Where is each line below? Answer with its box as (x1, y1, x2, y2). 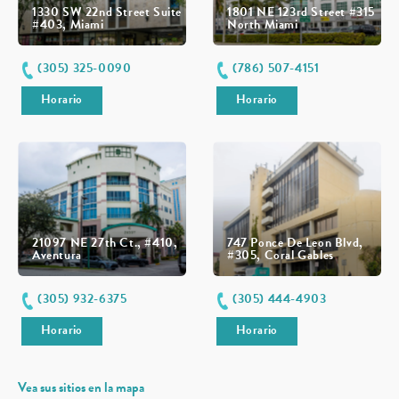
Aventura (32, 246, 82, 265)
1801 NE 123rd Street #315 (227, 2, 376, 21)
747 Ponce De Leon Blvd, (227, 233, 363, 253)
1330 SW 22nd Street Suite (32, 2, 183, 21)
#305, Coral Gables (227, 246, 334, 265)
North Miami (227, 14, 298, 34)
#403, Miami (32, 14, 104, 34)
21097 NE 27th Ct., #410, (32, 233, 178, 253)
